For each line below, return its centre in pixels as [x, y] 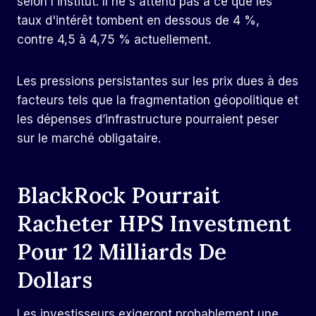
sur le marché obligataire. [89, 139]
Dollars [55, 279]
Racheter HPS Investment [154, 223]
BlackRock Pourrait [119, 195]
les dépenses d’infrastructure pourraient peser [148, 120]
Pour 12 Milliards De [122, 251]
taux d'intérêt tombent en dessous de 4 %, [138, 21]
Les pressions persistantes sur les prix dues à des [158, 81]
